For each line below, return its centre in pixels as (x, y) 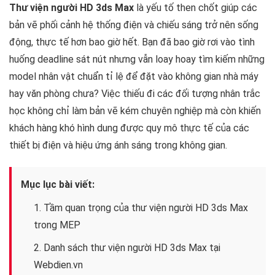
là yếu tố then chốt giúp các (196, 7)
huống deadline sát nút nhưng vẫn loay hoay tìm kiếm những (137, 59)
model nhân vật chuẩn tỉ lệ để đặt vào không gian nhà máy (134, 76)
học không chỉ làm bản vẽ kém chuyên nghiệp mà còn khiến (135, 110)
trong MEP (57, 225)
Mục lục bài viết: (58, 184)
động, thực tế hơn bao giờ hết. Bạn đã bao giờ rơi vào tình (132, 42)
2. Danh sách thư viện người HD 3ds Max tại (127, 248)
